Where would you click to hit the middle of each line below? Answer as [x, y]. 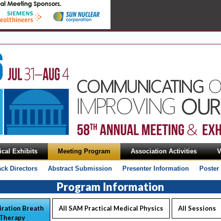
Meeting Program [84, 151]
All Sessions [197, 208]
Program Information [110, 187]
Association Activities [164, 151]
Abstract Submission [80, 168]
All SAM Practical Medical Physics [111, 208]
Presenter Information [155, 168]
